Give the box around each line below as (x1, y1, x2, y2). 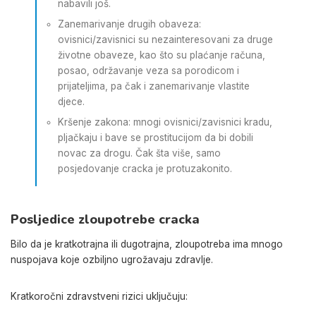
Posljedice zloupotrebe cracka (11, 211, 200, 228)
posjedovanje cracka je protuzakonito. (58, 162, 232, 174)
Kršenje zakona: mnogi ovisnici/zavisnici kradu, (58, 116, 272, 128)
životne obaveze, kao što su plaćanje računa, (58, 49, 265, 61)
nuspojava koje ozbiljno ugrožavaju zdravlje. (11, 254, 213, 266)
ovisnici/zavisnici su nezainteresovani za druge (58, 33, 273, 45)
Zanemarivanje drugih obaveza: (58, 18, 201, 30)
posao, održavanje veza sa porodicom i (58, 64, 239, 76)
